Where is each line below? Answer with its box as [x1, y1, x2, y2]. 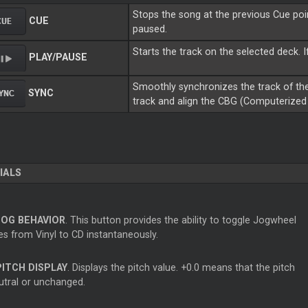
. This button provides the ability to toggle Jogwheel [65, 214, 296, 226]
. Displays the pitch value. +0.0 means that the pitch [67, 262, 295, 274]
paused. [133, 23, 168, 35]
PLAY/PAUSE [28, 52, 87, 63]
